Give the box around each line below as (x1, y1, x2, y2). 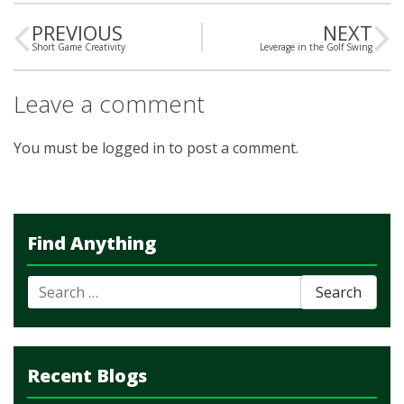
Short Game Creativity (32, 41, 125, 53)
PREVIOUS (32, 19, 123, 46)
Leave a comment (14, 87, 205, 120)
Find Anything (27, 231, 156, 255)
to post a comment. (165, 138, 298, 158)
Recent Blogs (27, 363, 147, 388)
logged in (102, 138, 165, 158)
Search (26, 275, 66, 292)
